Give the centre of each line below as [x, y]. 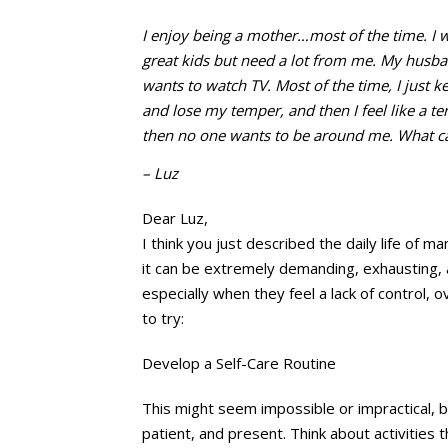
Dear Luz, [175, 217]
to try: [163, 317]
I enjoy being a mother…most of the [267, 34]
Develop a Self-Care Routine [239, 362]
